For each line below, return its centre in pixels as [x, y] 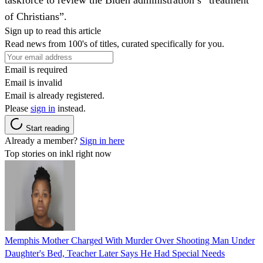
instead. [70, 108]
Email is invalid [33, 82]
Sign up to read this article [53, 31]
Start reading [48, 128]
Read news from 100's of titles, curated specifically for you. [114, 43]
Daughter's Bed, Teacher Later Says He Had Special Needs [115, 253]
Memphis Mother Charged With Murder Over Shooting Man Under [130, 240]
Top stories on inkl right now [58, 153]
